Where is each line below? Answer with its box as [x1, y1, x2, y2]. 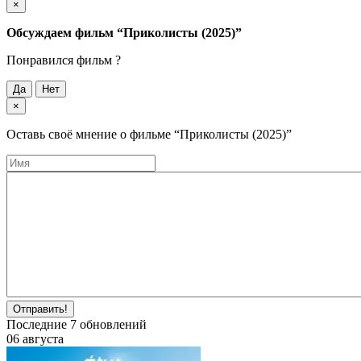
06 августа [6, 331, 64, 346]
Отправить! [13, 302, 68, 315]
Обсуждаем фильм [6, 25, 117, 39]
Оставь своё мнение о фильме [6, 127, 174, 141]
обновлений [77, 317, 147, 331]
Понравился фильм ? [6, 52, 121, 67]
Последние [6, 317, 70, 331]
